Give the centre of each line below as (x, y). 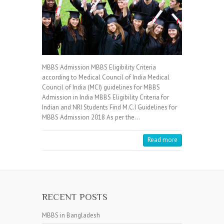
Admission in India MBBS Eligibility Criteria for (105, 97)
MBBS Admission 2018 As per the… (91, 117)
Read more (162, 139)
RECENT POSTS (75, 196)
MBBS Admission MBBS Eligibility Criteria (99, 67)
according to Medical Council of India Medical (106, 77)
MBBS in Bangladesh (71, 215)
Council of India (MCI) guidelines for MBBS (101, 87)
